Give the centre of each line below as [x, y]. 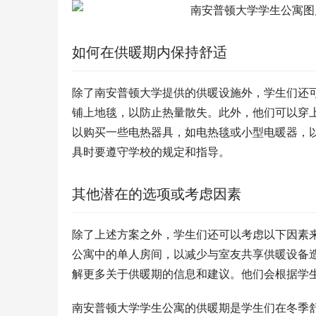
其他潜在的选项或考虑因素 [157, 194]
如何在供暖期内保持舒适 [150, 53]
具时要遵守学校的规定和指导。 [151, 152]
